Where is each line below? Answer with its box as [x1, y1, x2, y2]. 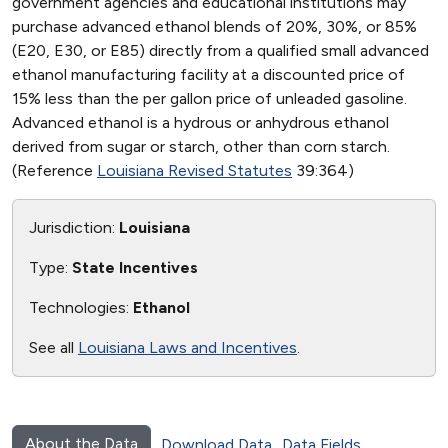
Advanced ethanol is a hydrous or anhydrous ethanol [12, 113, 389, 132]
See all [29, 338, 78, 357]
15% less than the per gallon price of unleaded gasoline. [12, 89, 407, 108]
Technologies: [29, 298, 133, 317]
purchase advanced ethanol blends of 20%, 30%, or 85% [12, 17, 417, 36]
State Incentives [72, 258, 198, 277]
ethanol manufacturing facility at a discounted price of [12, 65, 405, 84]
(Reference [12, 161, 97, 180]
